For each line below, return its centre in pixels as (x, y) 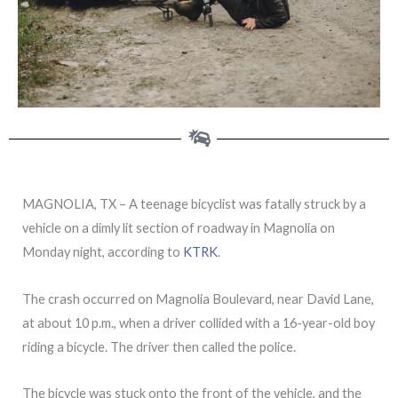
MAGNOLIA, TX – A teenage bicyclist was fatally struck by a (194, 204)
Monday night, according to (103, 252)
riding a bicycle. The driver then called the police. (159, 346)
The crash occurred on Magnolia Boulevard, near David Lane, (198, 298)
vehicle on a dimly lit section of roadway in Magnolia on (179, 228)
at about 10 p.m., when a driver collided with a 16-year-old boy (199, 322)
